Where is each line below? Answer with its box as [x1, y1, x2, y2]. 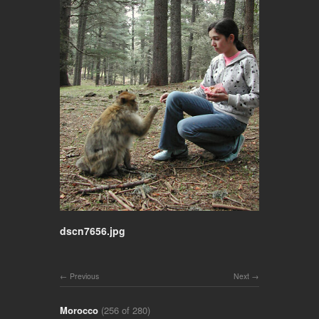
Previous [70, 270, 99, 281]
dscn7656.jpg [60, 223, 125, 238]
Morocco [60, 303, 98, 317]
